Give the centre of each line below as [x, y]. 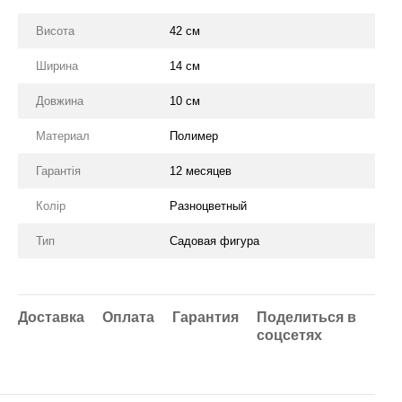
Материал [63, 136]
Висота [55, 31]
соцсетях [289, 335]
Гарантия [205, 317]
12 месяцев [201, 171]
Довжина [60, 101]
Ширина [57, 66]
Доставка [51, 317]
